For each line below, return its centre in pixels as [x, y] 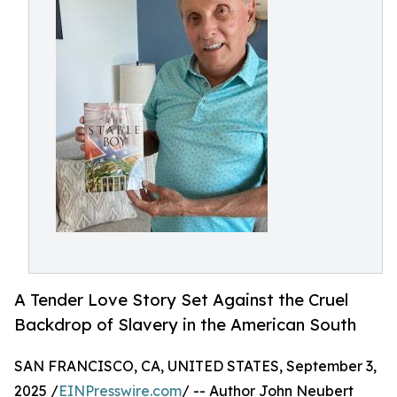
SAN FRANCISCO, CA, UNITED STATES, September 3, [195, 366]
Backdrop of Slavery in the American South [185, 325]
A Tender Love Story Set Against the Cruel [181, 300]
